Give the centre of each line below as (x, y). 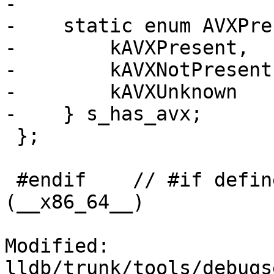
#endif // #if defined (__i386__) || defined (11, 180)
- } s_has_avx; (104, 114)
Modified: (57, 246)
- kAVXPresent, (127, 48)
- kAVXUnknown (121, 92)
